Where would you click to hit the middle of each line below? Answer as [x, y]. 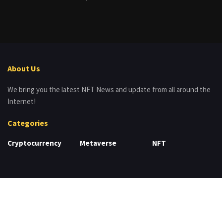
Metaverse [98, 143]
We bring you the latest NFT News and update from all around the [109, 89]
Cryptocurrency [34, 143]
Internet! [22, 101]
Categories [28, 123]
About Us [24, 68]
